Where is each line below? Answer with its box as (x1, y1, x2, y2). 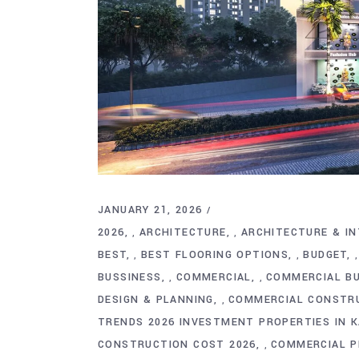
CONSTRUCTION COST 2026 (98, 337, 256, 352)
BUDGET (303, 247, 347, 262)
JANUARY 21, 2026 (98, 202, 203, 217)
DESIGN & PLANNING (98, 292, 214, 307)
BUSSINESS (98, 269, 162, 284)
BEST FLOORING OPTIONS (140, 247, 289, 262)
